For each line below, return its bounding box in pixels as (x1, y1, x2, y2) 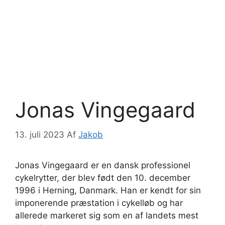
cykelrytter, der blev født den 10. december (15, 172, 190, 183)
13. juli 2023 (15, 129, 64, 140)
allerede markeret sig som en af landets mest (15, 210, 198, 220)
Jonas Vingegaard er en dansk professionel (15, 160, 190, 170)
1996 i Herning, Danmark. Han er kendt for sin (15, 185, 201, 195)
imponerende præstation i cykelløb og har (15, 197, 183, 208)
